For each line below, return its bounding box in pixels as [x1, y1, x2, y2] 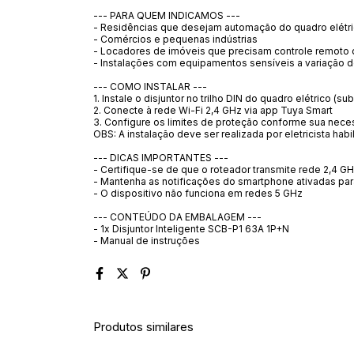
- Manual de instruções [93, 234, 200, 247]
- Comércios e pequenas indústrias [93, 32, 258, 45]
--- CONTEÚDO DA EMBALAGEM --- [93, 210, 262, 223]
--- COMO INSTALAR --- [93, 80, 207, 92]
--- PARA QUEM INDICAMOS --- [93, 9, 240, 21]
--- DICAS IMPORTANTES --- [93, 151, 228, 164]
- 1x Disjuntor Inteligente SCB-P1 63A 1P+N [93, 222, 289, 235]
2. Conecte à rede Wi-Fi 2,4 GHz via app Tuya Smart [93, 104, 333, 116]
